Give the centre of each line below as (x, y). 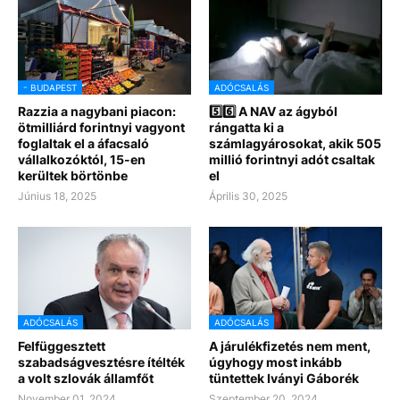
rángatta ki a (246, 128)
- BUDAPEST (50, 88)
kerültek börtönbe (73, 176)
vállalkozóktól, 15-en (82, 160)
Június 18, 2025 (57, 196)
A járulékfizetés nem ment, (290, 346)
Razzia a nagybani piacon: (97, 112)
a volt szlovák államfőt (86, 379)
